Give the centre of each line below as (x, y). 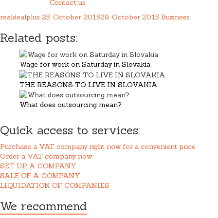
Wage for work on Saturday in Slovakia (85, 64)
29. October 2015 (130, 17)
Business (175, 17)
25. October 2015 (71, 17)
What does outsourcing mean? (71, 105)
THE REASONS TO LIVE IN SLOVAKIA (89, 84)
